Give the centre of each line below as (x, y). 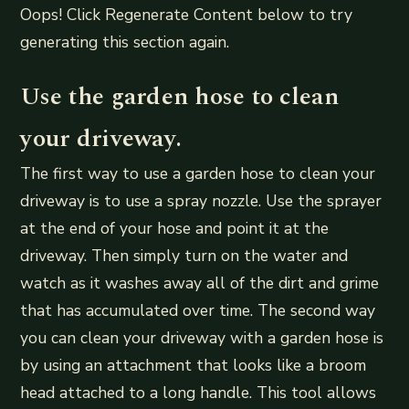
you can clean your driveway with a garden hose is (202, 337)
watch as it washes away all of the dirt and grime (200, 283)
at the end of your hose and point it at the (175, 228)
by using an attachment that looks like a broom (194, 365)
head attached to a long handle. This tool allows (199, 392)
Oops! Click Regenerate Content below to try (187, 15)
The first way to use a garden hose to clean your (198, 173)
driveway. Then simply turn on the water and (184, 255)
